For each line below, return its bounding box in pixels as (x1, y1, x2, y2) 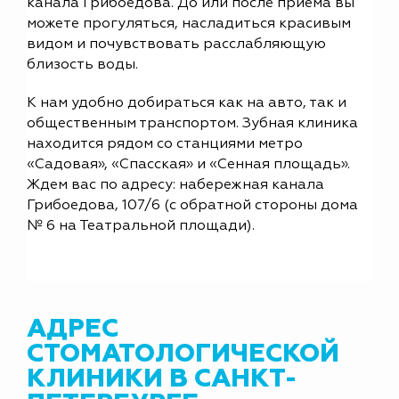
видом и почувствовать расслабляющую (27, 37, 326, 53)
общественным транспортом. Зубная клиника (27, 117, 358, 132)
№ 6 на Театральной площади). (27, 219, 255, 234)
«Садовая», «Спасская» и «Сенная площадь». (27, 158, 350, 173)
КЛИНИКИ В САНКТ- (27, 366, 297, 393)
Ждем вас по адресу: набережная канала (27, 178, 324, 193)
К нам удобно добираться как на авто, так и (27, 96, 346, 111)
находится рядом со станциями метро (27, 137, 303, 152)
